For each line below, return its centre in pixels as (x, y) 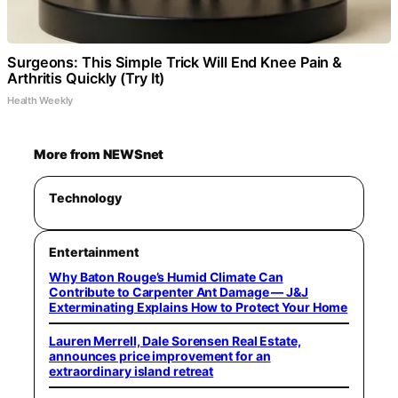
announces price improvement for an (160, 355)
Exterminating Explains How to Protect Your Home (199, 307)
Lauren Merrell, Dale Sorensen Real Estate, (175, 340)
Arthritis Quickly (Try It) (86, 78)
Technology (85, 198)
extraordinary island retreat (131, 370)
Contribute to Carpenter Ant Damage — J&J (179, 292)
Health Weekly (40, 100)
